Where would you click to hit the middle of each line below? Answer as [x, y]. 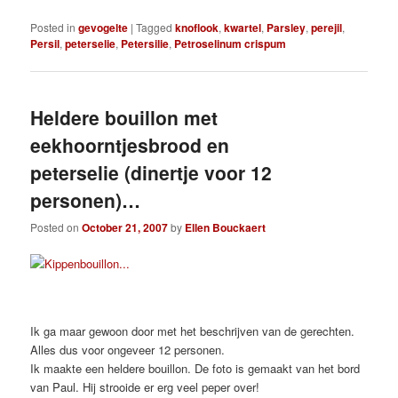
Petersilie [145, 44]
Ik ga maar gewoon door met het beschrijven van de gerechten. [193, 331]
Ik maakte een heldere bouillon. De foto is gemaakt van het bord [195, 369]
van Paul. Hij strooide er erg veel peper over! [145, 387]
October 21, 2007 [125, 227]
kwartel [243, 28]
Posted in [53, 28]
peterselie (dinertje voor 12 [151, 172]
